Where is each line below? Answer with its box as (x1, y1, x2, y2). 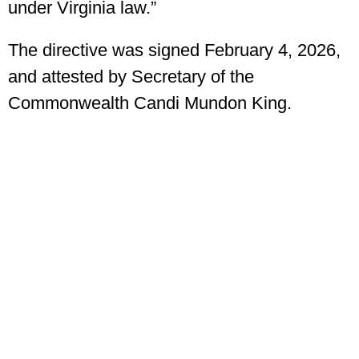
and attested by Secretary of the (8, 67, 254, 87)
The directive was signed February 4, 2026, (8, 40, 341, 61)
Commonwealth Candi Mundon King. (8, 93, 292, 114)
